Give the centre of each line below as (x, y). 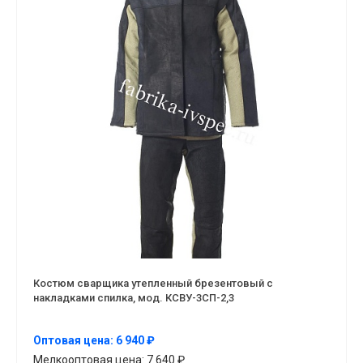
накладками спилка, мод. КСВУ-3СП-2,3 (134, 297)
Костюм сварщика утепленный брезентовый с (153, 283)
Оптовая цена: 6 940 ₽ (94, 341)
